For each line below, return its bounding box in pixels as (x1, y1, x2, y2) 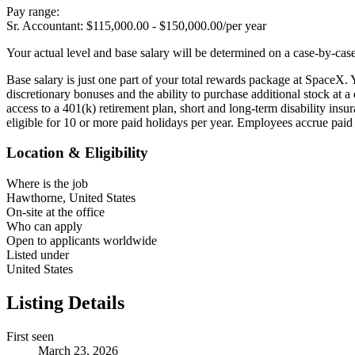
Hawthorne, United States (6, 191, 136, 205)
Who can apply (6, 219, 82, 234)
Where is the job (6, 177, 88, 191)
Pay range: (6, 4, 63, 18)
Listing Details (6, 292, 124, 313)
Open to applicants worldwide (6, 234, 157, 248)
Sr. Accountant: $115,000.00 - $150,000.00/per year (6, 18, 266, 32)
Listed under (6, 248, 69, 262)
